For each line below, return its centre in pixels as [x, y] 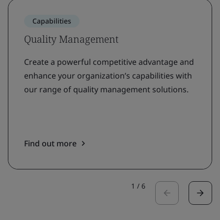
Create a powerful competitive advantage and [109, 62]
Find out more [50, 143]
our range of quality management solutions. [106, 89]
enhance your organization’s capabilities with [108, 75]
